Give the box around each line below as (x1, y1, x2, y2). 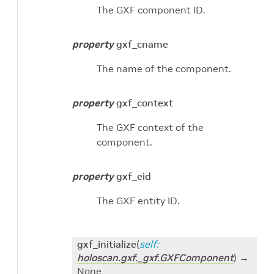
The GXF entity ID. (97, 194, 180, 207)
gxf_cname (116, 37, 168, 50)
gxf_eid (116, 169, 151, 182)
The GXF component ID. (97, 3, 206, 16)
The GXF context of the (97, 120, 204, 133)
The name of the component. (97, 62, 231, 75)
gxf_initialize (77, 237, 136, 250)
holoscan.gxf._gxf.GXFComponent (77, 251, 234, 264)
